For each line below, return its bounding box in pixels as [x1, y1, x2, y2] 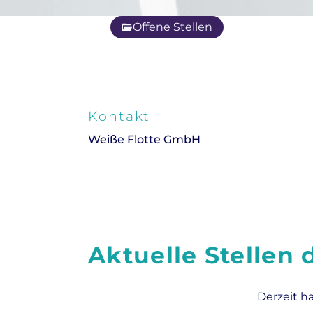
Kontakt [88, 108, 151, 125]
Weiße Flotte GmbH [88, 133, 201, 147]
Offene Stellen [133, 20, 212, 34]
